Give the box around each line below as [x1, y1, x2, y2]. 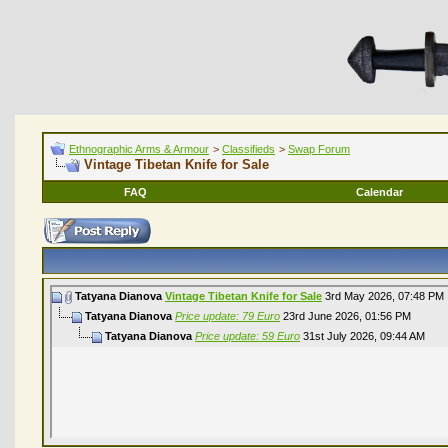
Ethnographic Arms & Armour [69, 143, 209, 155]
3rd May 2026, [322, 289, 398, 302]
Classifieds [222, 143, 275, 155]
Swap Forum [288, 143, 350, 155]
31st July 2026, [300, 329, 380, 342]
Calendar [356, 186, 403, 198]
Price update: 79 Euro [175, 309, 280, 322]
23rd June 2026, [280, 309, 365, 322]
